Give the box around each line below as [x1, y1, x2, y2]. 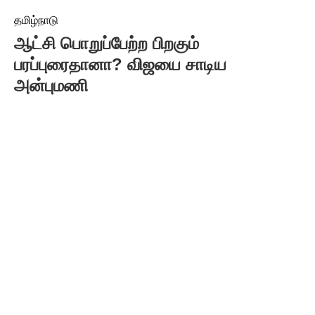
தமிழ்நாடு [14, 14, 58, 26]
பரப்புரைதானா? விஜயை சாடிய [14, 55, 226, 74]
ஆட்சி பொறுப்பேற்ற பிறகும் [14, 34, 199, 53]
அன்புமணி [14, 76, 88, 95]
